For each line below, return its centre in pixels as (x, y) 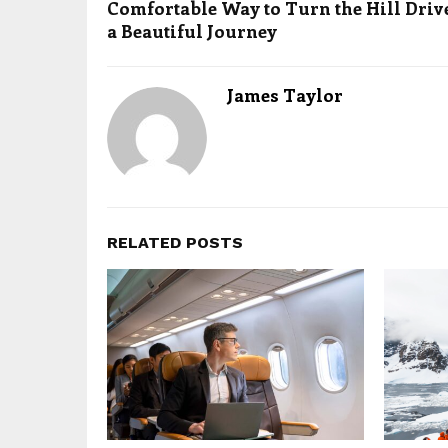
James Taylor (285, 95)
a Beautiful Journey (192, 31)
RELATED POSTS (175, 242)
